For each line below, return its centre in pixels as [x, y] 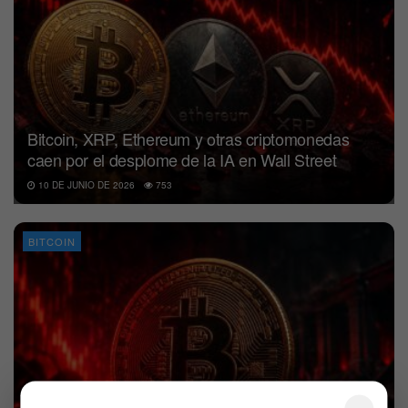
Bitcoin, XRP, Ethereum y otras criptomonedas [189, 139]
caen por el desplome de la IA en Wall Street [182, 160]
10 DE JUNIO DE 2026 [85, 185]
